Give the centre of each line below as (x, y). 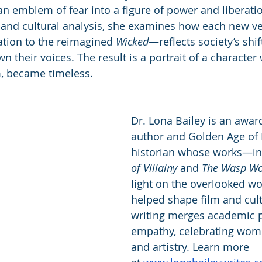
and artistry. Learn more (192, 247)
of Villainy (154, 168)
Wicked (132, 41)
